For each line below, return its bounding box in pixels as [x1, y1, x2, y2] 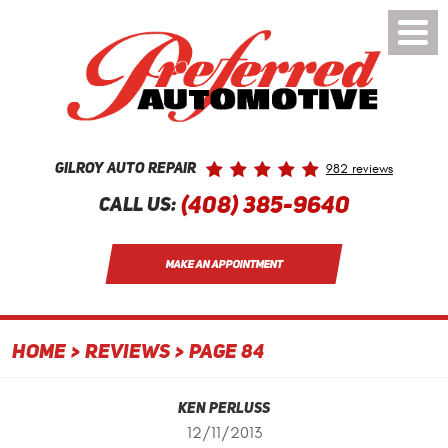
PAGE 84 [189, 343, 264, 364]
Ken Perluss [178, 401, 270, 417]
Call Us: [98, 196, 176, 217]
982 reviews [326, 161, 393, 178]
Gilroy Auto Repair [55, 161, 196, 177]
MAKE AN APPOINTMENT [164, 256, 284, 271]
